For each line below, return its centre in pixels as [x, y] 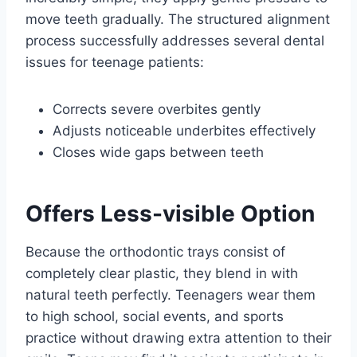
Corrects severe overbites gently [157, 110]
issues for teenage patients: [115, 63]
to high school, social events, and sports [155, 317]
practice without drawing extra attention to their [178, 338]
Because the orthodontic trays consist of [155, 252]
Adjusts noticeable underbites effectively [184, 131]
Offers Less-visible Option [170, 214]
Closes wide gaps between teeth [158, 153]
